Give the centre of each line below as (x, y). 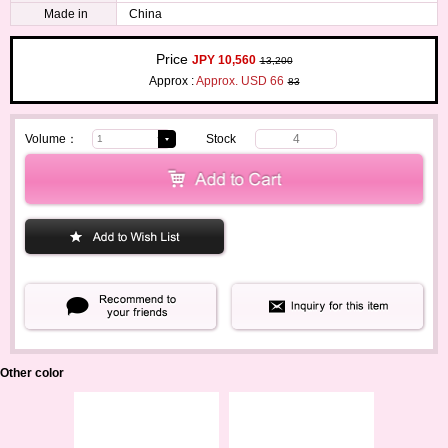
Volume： (51, 138)
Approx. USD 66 (239, 80)
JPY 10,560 (223, 59)
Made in (65, 13)
